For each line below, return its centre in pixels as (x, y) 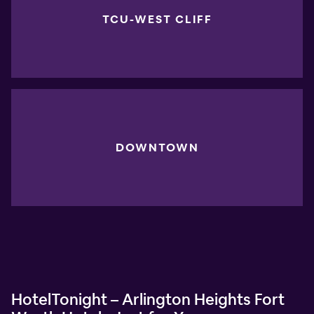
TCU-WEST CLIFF (157, 20)
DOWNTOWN (157, 147)
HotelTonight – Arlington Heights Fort (148, 299)
